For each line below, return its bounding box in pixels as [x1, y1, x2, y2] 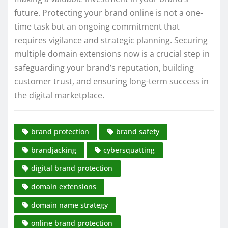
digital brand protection [31, 163, 112, 174]
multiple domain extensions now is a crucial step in [14, 48, 210, 60]
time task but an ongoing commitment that [14, 20, 180, 32]
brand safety [116, 127, 159, 137]
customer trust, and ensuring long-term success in [14, 75, 209, 87]
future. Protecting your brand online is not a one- [14, 7, 203, 18]
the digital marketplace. [14, 89, 104, 101]
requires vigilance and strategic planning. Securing [14, 34, 208, 46]
